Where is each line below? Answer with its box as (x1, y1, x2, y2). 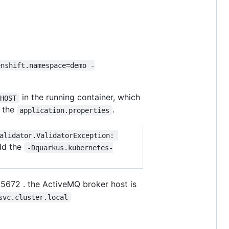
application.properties (19, 106, 110, 114)
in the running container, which (19, 92, 143, 103)
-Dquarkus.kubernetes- (27, 143, 113, 152)
